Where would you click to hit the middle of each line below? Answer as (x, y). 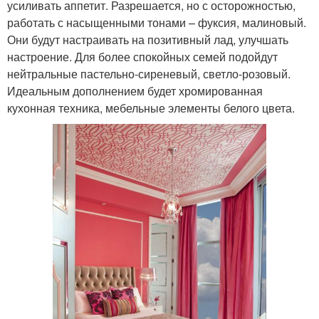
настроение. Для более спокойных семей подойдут (142, 56)
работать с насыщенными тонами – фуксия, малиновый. (157, 22)
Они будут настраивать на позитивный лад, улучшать (148, 39)
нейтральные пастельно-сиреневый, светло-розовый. (149, 73)
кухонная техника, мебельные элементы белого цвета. (151, 108)
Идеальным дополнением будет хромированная (135, 90)
